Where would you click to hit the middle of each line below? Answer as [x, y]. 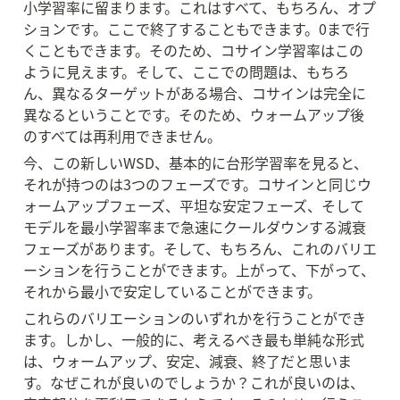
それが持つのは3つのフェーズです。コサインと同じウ [197, 184]
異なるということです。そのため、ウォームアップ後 [194, 114]
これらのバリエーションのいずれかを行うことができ [195, 318]
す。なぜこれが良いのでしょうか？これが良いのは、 [194, 382]
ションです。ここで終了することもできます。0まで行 [196, 29]
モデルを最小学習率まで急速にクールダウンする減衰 [195, 227]
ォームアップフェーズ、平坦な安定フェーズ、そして [194, 205]
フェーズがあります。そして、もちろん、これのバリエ [200, 248]
